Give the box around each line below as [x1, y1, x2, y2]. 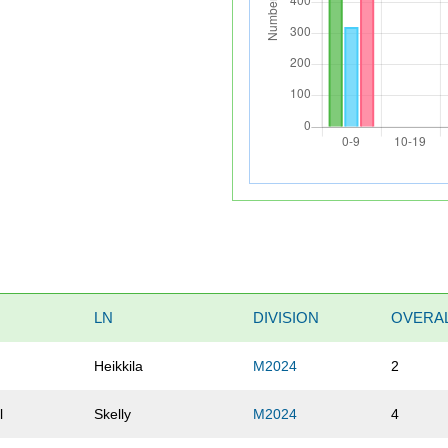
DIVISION [253, 308, 320, 326]
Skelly [94, 405, 132, 422]
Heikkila [94, 357, 144, 374]
